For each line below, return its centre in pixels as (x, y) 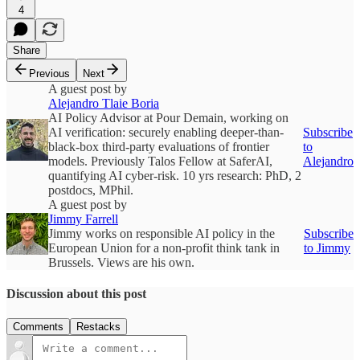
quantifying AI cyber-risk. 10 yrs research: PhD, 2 (175, 175)
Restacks (98, 327)
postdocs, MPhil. (91, 190)
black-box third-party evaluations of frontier (159, 146)
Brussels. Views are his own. (121, 262)
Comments (38, 327)
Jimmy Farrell (83, 219)
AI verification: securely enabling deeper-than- (166, 132)
